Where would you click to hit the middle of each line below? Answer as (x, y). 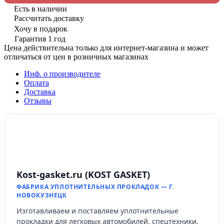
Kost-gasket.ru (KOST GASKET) (83, 174)
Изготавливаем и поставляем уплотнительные (97, 210)
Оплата (36, 82)
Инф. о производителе (62, 73)
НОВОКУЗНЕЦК (42, 195)
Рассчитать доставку (49, 18)
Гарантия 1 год (40, 38)
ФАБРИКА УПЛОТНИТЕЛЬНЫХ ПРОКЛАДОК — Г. (95, 186)
